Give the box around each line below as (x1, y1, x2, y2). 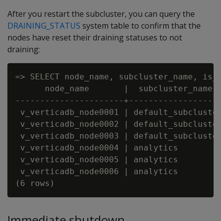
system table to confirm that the (80, 20, 201, 31)
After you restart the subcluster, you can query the (7, 8, 195, 19)
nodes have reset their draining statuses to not (7, 32, 182, 43)
